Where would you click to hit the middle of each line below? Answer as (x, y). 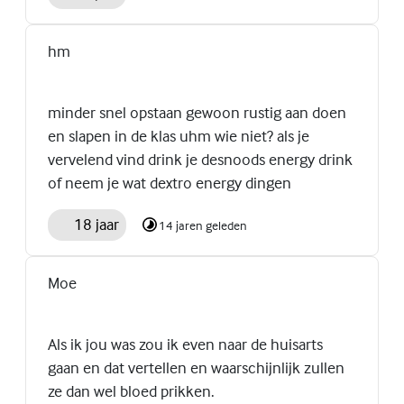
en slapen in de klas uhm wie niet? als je (179, 135)
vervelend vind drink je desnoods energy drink (200, 159)
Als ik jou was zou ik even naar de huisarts (185, 344)
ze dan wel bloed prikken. (131, 391)
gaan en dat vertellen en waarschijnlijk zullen (196, 368)
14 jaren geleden (202, 225)
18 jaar (96, 225)
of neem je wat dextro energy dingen (170, 182)
